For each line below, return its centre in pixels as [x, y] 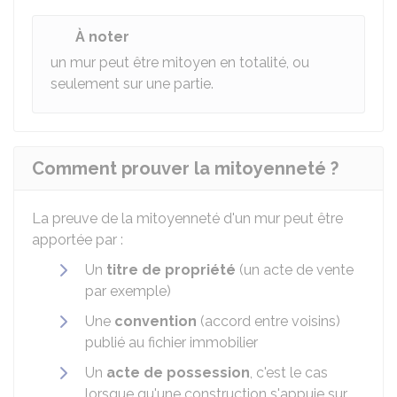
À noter [102, 37]
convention [156, 321]
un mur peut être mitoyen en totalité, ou [180, 62]
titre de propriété [171, 270]
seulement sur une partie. [132, 84]
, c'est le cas [289, 373]
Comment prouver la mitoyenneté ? [185, 168]
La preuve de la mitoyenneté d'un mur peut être [187, 218]
